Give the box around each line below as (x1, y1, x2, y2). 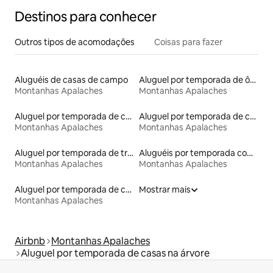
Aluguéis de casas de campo (15, 74, 128, 85)
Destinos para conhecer (15, 7, 157, 26)
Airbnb (15, 234, 45, 247)
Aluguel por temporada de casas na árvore (21, 246, 210, 260)
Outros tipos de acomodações (15, 36, 135, 48)
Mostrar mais (139, 183, 191, 195)
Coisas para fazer (154, 36, 222, 48)
